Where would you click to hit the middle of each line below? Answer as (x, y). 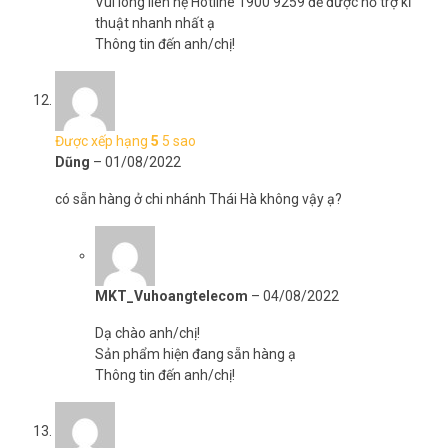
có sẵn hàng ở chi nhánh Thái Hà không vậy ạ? (198, 199)
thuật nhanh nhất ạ (155, 23)
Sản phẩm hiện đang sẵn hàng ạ (195, 354)
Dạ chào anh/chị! (147, 333)
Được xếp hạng (103, 141)
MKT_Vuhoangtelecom (173, 296)
